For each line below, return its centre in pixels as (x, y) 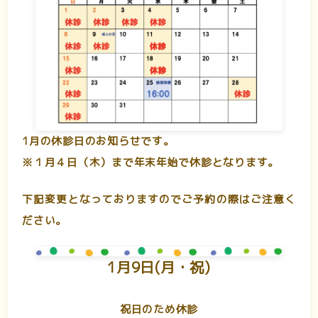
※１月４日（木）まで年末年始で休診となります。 (151, 162)
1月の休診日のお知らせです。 (98, 141)
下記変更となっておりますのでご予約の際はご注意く (159, 199)
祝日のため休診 (159, 309)
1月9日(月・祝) (159, 267)
